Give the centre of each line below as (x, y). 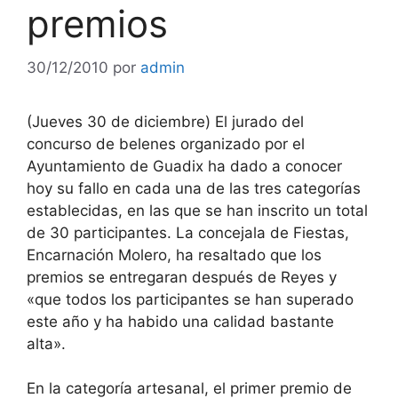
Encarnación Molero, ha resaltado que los (174, 255)
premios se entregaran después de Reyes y (182, 277)
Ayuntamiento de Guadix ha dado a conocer (184, 166)
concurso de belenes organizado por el (166, 143)
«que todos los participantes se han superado (190, 299)
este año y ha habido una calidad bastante (180, 321)
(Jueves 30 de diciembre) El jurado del (165, 121)
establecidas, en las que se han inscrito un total (197, 210)
